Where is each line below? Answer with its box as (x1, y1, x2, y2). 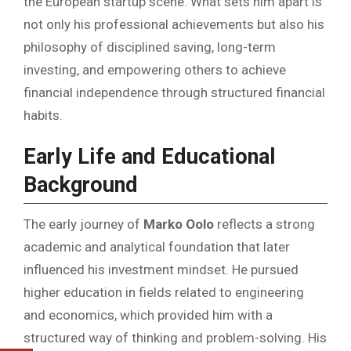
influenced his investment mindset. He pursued (24, 261, 299, 277)
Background (24, 172, 138, 198)
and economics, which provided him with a (24, 306, 273, 323)
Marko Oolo (143, 215, 214, 232)
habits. (24, 107, 63, 124)
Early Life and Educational (24, 144, 276, 170)
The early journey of (24, 215, 143, 232)
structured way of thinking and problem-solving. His (24, 329, 327, 346)
